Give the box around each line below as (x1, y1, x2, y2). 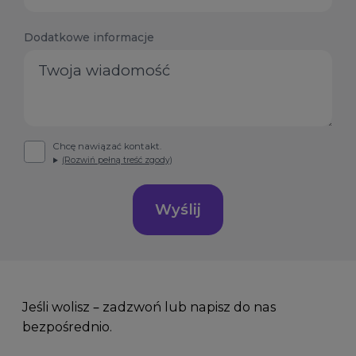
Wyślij (155, 199, 201, 219)
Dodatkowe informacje (23, 30, 154, 44)
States (37, 6, 78, 23)
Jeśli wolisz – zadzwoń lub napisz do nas (21, 299, 276, 315)
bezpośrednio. (21, 319, 112, 335)
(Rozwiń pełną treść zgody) (62, 155, 173, 166)
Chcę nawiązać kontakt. (53, 141, 162, 153)
